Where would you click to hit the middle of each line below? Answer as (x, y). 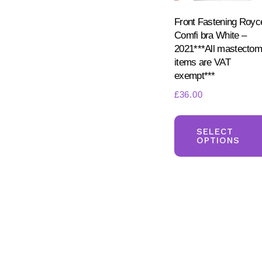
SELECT (215, 131)
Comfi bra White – (211, 36)
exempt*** (195, 76)
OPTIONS (218, 140)
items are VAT (202, 63)
